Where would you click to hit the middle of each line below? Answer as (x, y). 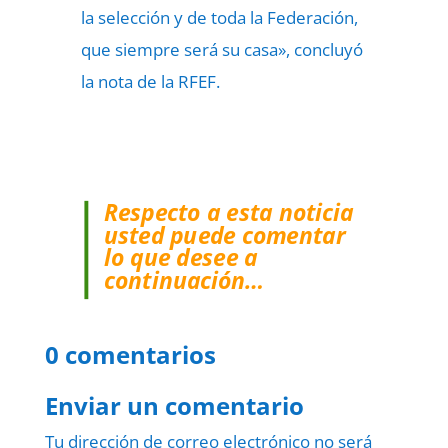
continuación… (183, 280)
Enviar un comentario (174, 405)
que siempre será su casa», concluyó (221, 49)
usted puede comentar (224, 234)
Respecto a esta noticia (228, 212)
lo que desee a (180, 257)
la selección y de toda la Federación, (219, 17)
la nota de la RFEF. (150, 81)
